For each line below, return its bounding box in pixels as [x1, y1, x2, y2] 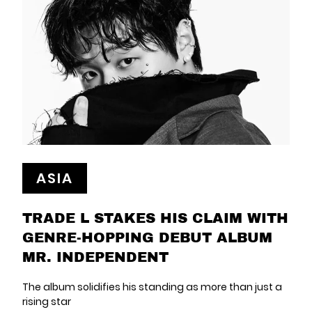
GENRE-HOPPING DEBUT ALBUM [22, 227, 272, 247]
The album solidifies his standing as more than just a [22, 280, 282, 295]
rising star [22, 295, 71, 309]
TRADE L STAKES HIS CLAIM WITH [22, 208, 288, 228]
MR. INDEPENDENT [22, 247, 169, 267]
